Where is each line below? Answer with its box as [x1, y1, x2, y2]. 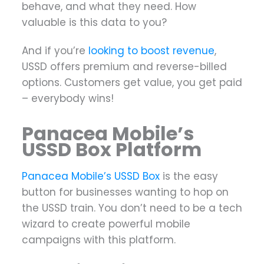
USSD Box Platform [22, 136, 202, 163]
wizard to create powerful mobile [22, 217, 190, 232]
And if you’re [22, 43, 88, 58]
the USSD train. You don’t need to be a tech [22, 201, 242, 216]
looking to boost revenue [88, 43, 214, 58]
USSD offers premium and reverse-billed [22, 59, 227, 74]
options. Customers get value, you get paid [22, 75, 242, 90]
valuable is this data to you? [22, 15, 167, 30]
